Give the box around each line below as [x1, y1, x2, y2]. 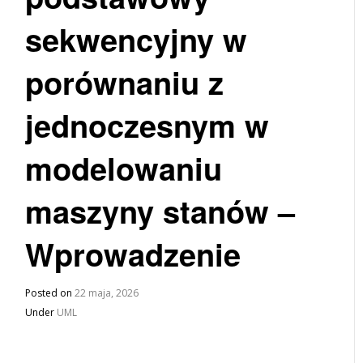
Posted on [25, 286, 75, 300]
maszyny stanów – [25, 189, 296, 233]
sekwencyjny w [25, 17, 248, 62]
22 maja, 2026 [75, 286, 139, 300]
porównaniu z [25, 60, 224, 105]
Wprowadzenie [25, 232, 241, 276]
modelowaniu [25, 146, 223, 190]
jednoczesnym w [25, 103, 270, 147]
